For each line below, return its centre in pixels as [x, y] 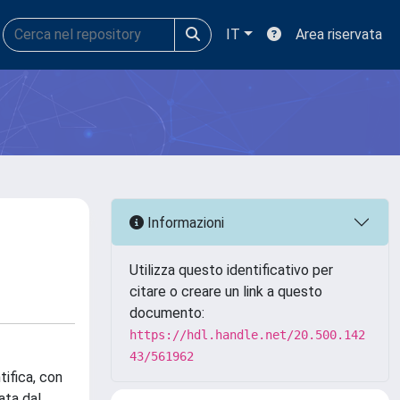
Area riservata [339, 34]
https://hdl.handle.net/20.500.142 [247, 335]
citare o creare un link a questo [226, 292]
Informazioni [184, 222]
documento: [167, 313]
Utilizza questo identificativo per [231, 270]
